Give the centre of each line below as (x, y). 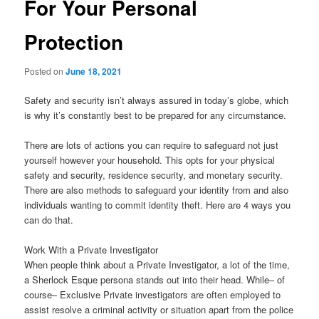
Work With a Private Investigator (91, 250)
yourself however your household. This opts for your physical (150, 160)
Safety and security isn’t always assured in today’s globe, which (157, 100)
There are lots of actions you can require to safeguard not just (152, 145)
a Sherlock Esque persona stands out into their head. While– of (155, 280)
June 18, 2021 (94, 71)
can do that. (49, 220)
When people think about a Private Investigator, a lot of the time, (157, 265)
